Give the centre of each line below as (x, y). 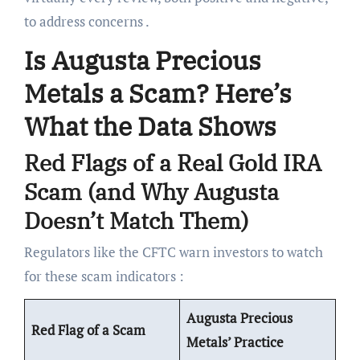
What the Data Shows (150, 127)
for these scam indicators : (104, 276)
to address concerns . (86, 22)
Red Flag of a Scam (89, 330)
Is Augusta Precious (142, 61)
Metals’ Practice (235, 342)
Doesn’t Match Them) (136, 220)
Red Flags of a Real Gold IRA (172, 162)
